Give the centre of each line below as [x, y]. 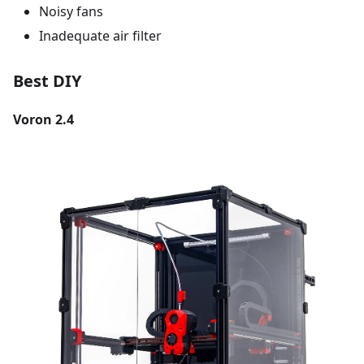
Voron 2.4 [43, 120]
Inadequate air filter [100, 36]
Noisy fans [71, 12]
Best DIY [47, 81]
